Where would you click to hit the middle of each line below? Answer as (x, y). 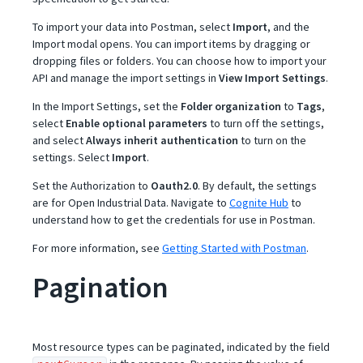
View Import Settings (272, 78)
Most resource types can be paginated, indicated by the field (181, 347)
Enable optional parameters (137, 123)
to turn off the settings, (266, 123)
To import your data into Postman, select (132, 27)
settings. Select (72, 157)
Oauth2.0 (174, 186)
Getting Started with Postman (234, 248)
